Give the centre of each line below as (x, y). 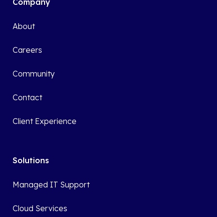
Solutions (31, 161)
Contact (28, 98)
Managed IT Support (51, 185)
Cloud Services (40, 209)
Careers (28, 50)
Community (34, 74)
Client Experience (45, 121)
